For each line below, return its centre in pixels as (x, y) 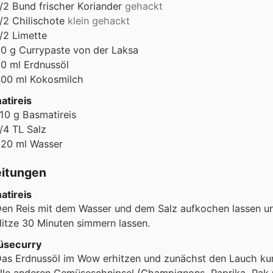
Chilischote (38, 20)
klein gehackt (99, 20)
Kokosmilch (57, 79)
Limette (30, 35)
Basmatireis (49, 114)
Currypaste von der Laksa (79, 50)
